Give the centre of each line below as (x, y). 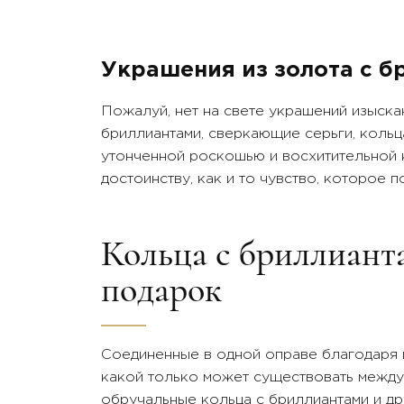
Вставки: (148, 85)
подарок (161, 289)
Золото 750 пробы (178, 15)
